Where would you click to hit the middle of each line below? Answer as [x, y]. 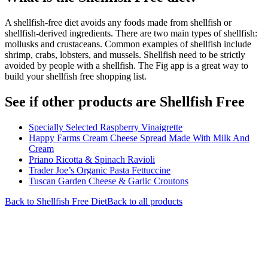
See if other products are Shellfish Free [125, 101]
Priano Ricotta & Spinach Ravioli [92, 159]
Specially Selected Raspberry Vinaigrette [106, 127]
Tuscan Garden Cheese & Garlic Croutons [109, 181]
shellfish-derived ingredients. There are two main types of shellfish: [131, 33]
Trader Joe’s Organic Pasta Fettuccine [100, 170]
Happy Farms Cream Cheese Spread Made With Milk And [139, 138]
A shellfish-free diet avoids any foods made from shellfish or [118, 22]
